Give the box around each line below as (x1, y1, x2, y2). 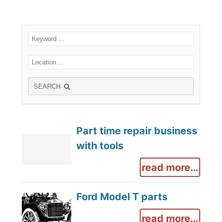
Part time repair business (76, 124, 197, 137)
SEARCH (33, 83, 62, 91)
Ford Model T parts (76, 190, 167, 203)
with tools (76, 139, 123, 152)
